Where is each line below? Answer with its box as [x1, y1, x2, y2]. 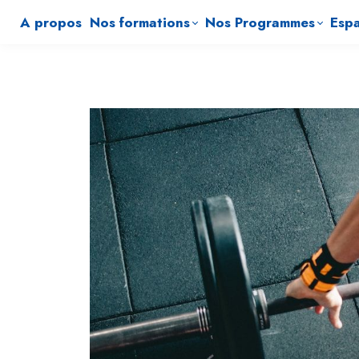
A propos [20, 12, 82, 32]
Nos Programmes [205, 12, 315, 32]
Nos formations [90, 12, 190, 32]
